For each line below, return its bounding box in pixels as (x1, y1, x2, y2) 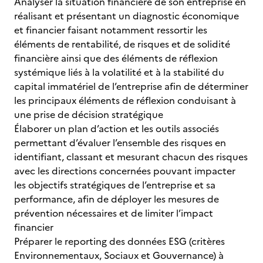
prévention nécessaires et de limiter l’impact (14, 206, 213, 220)
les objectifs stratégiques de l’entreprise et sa (14, 178, 215, 192)
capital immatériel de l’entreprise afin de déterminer (14, 79, 248, 93)
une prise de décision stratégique (14, 107, 163, 122)
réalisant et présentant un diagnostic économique (14, 9, 239, 23)
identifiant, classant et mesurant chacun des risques (14, 150, 248, 164)
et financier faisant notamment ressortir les (14, 23, 207, 37)
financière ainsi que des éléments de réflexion (14, 51, 218, 65)
